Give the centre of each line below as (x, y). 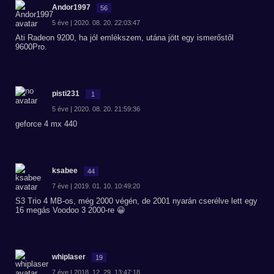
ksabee (65, 171)
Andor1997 (71, 7)
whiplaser (69, 257)
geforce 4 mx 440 (46, 124)
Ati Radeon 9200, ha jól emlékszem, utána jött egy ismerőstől (124, 38)
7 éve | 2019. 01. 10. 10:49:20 (96, 186)
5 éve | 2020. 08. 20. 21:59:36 (96, 109)
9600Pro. (31, 47)
